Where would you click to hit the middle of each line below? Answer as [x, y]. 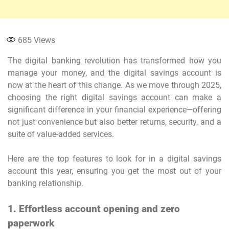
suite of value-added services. [61, 134]
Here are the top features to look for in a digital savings [114, 159]
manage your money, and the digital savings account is [114, 73]
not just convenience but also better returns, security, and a [114, 122]
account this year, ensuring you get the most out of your [114, 171]
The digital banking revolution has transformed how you [114, 61]
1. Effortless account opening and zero [94, 209]
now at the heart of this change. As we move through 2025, [114, 85]
